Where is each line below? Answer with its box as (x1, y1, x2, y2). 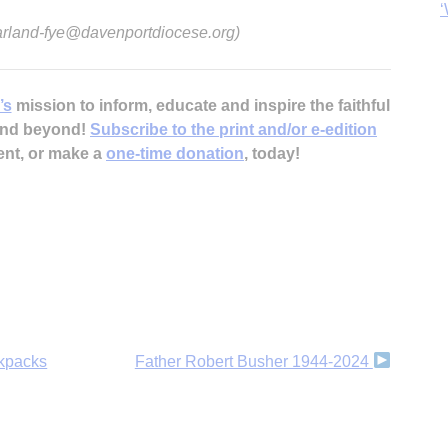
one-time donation (106, 144, 244, 162)
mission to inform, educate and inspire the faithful (11, 96, 390, 114)
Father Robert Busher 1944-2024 (134, 352, 373, 370)
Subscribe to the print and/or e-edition (90, 120, 377, 138)
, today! (244, 144, 300, 162)
